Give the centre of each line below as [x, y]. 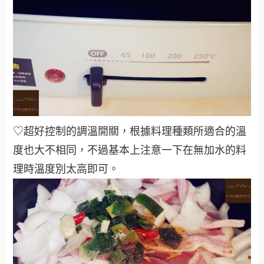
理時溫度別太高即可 [61, 169]
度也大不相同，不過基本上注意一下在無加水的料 [130, 151]
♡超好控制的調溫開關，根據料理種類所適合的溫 [130, 132]
